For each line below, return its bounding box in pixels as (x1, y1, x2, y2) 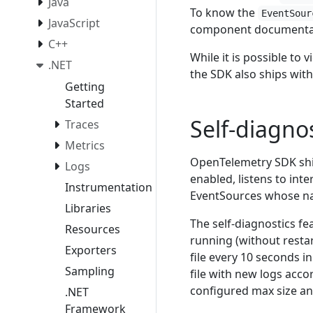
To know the (190, 5, 258, 20)
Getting (65, 79, 105, 95)
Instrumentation (65, 180, 152, 196)
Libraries (65, 201, 111, 217)
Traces (65, 117, 99, 133)
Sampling (65, 263, 115, 279)
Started (65, 96, 104, 112)
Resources (65, 221, 120, 238)
